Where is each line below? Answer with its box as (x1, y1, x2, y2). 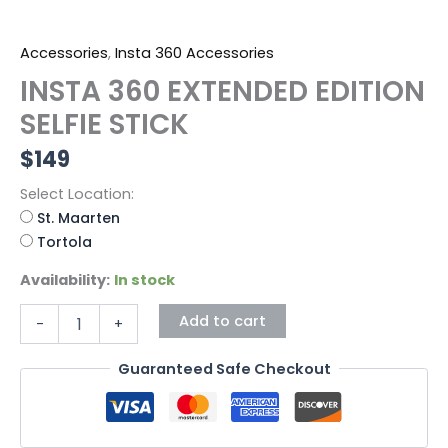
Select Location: (20, 184, 134, 205)
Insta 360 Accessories (115, 43, 274, 64)
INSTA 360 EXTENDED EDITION (20, 72, 425, 112)
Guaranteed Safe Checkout (117, 358, 331, 379)
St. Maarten (37, 208, 120, 229)
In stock (114, 270, 175, 291)
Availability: (20, 270, 110, 291)
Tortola (37, 232, 92, 253)
